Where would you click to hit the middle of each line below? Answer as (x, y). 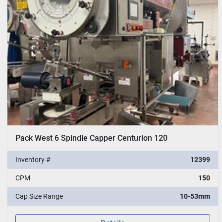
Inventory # (33, 160)
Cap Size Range (39, 196)
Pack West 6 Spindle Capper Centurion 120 (91, 138)
